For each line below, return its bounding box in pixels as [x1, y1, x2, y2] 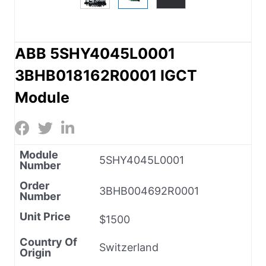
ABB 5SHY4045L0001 [15, 44, 175, 62]
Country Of [20, 235, 77, 248]
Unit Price [20, 210, 71, 223]
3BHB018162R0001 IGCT [15, 66, 197, 84]
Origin [20, 246, 51, 259]
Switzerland [99, 240, 159, 254]
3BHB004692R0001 [99, 184, 199, 197]
